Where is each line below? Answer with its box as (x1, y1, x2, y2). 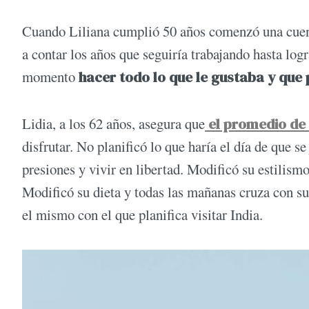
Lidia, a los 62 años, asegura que (22, 113, 205, 133)
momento (22, 67, 79, 87)
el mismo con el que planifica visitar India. (22, 204, 263, 224)
